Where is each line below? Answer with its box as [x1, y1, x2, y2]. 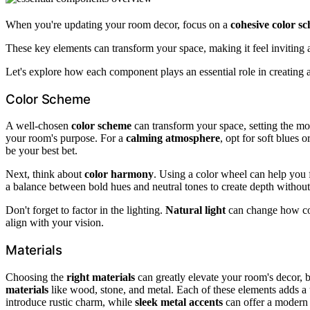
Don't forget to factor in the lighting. [6, 204, 165, 217]
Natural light [165, 204, 226, 217]
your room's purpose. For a [6, 132, 126, 145]
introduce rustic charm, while [6, 295, 135, 308]
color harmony [84, 168, 154, 181]
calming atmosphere [126, 132, 220, 145]
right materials [66, 271, 135, 283]
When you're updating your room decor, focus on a [6, 19, 230, 30]
